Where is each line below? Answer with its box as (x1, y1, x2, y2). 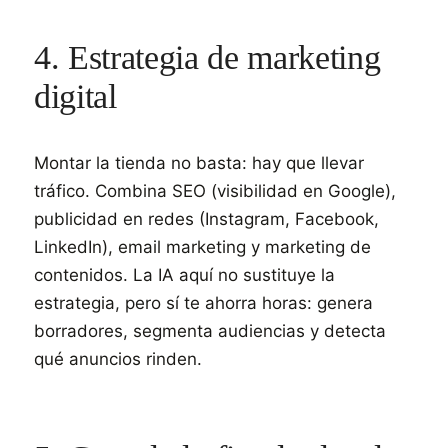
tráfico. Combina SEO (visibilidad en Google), (34, 181, 396, 201)
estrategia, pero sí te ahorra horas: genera (34, 293, 373, 313)
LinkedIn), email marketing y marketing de (34, 237, 371, 257)
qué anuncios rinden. (34, 349, 202, 369)
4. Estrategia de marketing (34, 39, 381, 76)
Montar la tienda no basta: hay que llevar (34, 153, 364, 173)
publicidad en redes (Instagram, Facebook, (34, 209, 379, 229)
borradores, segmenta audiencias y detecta (34, 321, 386, 341)
